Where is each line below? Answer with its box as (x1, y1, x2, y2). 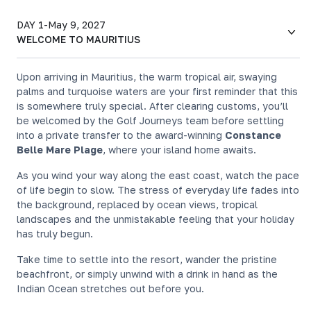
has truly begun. (17, 228, 93, 239)
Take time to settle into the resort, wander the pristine (17, 253, 277, 265)
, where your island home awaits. (103, 144, 256, 155)
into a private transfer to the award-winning (17, 129, 225, 141)
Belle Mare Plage (17, 144, 103, 155)
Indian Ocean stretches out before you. (17, 283, 204, 294)
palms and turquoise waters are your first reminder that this (17, 85, 298, 97)
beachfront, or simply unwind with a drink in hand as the (17, 268, 278, 280)
